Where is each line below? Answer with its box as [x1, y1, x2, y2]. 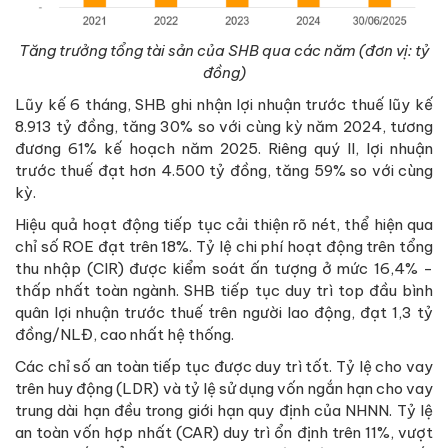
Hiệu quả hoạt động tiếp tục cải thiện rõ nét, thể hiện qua [15, 214, 433, 234]
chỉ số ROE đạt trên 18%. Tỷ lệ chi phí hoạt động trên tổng [15, 236, 433, 256]
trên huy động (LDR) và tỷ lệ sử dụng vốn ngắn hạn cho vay [15, 378, 433, 398]
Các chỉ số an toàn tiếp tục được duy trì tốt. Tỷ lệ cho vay [15, 356, 433, 376]
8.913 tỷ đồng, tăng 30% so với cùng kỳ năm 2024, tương [15, 116, 433, 136]
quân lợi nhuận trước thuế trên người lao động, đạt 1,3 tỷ [15, 302, 433, 322]
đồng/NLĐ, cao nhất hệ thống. [15, 324, 234, 344]
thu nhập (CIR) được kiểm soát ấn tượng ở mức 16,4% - [15, 258, 433, 278]
